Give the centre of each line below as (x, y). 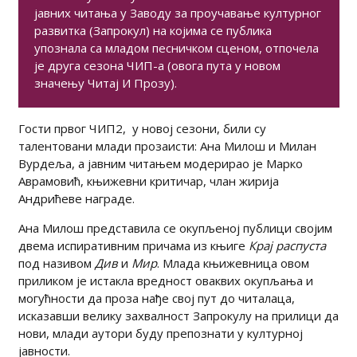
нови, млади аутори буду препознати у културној (160, 333)
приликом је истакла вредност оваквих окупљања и (165, 280)
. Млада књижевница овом (233, 263)
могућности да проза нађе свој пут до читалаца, (156, 298)
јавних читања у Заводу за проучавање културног (177, 12)
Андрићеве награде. (76, 198)
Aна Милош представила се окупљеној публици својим (175, 228)
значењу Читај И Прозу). (105, 82)
